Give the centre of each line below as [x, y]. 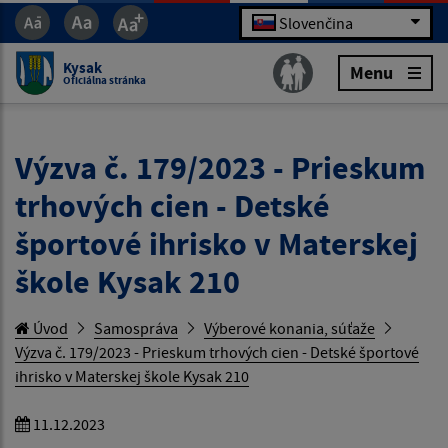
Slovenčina [316, 22]
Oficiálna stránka [104, 79]
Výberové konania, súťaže [289, 328]
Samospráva [136, 328]
